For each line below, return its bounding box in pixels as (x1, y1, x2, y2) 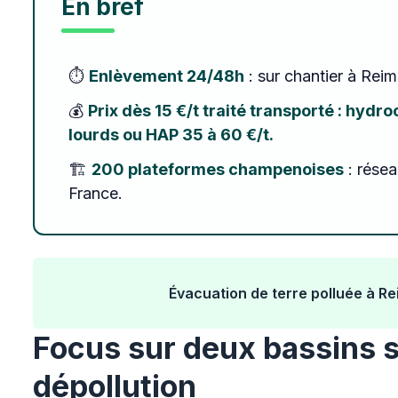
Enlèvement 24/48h (89, 67, 245, 85)
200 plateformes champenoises (92, 160, 345, 179)
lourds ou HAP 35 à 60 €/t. (68, 125, 275, 144)
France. (68, 184, 123, 203)
